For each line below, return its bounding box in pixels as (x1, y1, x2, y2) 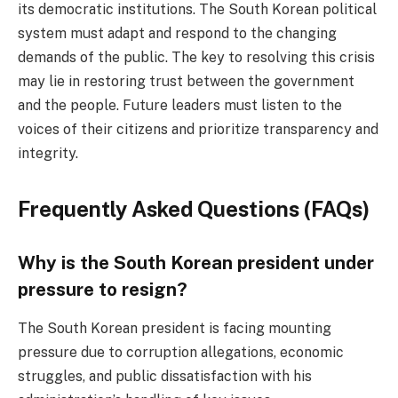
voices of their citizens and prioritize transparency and (18, 121, 378, 139)
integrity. (18, 145, 78, 163)
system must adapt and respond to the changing (18, 25, 337, 43)
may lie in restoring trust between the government (18, 73, 354, 91)
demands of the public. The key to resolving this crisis (18, 49, 375, 67)
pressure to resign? (18, 278, 187, 300)
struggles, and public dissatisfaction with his (18, 368, 312, 386)
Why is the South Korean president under (18, 251, 374, 274)
